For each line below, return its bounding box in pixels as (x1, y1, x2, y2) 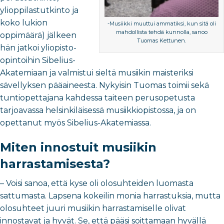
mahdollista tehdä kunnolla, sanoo (115, 28, 207, 35)
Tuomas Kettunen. (137, 37, 186, 44)
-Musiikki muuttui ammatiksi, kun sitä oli (107, 20, 216, 27)
